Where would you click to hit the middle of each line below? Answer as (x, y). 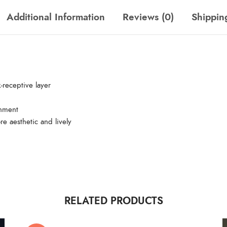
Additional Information (56, 17)
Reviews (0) (148, 17)
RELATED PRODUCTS (113, 201)
